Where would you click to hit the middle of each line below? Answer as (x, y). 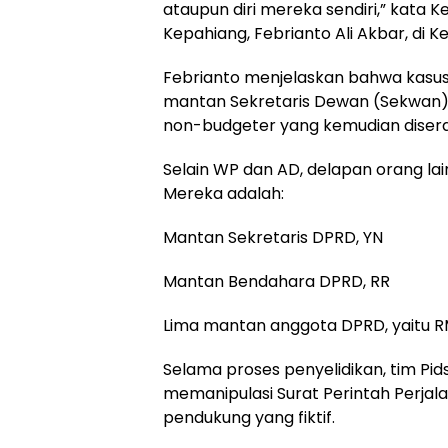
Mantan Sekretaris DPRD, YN (273, 237)
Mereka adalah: (223, 193)
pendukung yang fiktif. (249, 417)
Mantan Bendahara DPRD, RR (276, 281)
